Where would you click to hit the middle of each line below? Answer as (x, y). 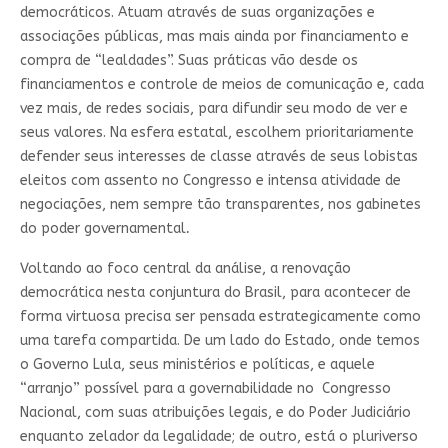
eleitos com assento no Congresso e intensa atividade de (210, 180)
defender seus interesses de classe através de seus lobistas (218, 156)
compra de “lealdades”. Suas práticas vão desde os (188, 60)
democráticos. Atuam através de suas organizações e (197, 12)
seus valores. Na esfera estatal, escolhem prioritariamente (216, 132)
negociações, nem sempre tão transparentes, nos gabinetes (220, 204)
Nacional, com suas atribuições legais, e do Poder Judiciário (215, 412)
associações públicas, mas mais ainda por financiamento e (214, 36)
